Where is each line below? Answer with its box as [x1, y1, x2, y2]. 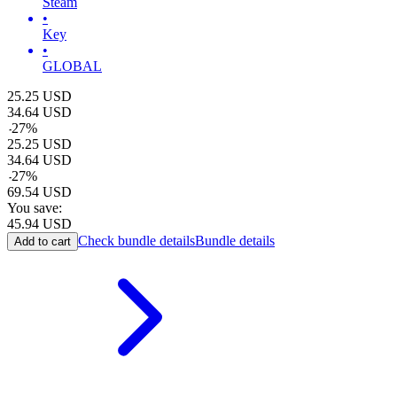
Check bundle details [78, 233, 195, 249]
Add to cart [14, 235, 71, 249]
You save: [7, 200, 62, 216]
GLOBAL [43, 58, 102, 74]
